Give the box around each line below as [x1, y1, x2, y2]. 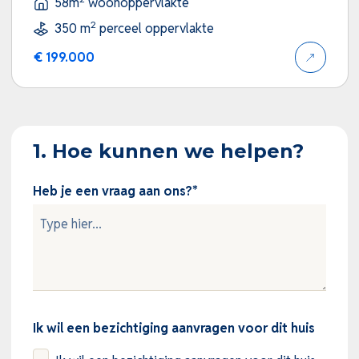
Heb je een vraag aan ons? [32, 183, 192, 200]
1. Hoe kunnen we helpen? [32, 139, 304, 163]
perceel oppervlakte [95, 20, 214, 38]
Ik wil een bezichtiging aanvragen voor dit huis [32, 320, 315, 337]
